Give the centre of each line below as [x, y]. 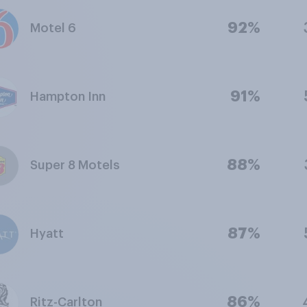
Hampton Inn [67, 97]
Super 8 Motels [75, 165]
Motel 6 [53, 28]
